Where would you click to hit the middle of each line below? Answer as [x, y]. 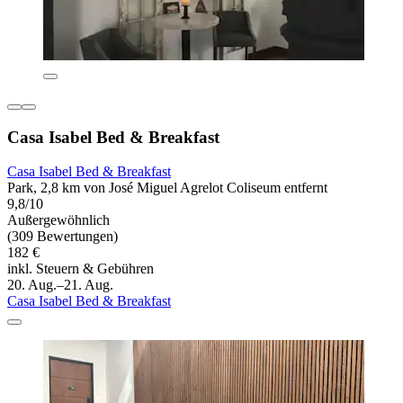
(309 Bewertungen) [63, 237]
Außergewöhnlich [58, 220]
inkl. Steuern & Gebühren [81, 269]
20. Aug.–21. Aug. [60, 285]
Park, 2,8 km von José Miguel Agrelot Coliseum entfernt [167, 188]
